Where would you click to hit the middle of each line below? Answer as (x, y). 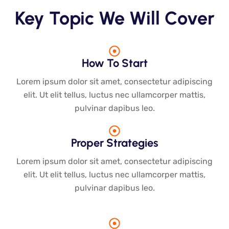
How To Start (114, 63)
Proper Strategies (114, 143)
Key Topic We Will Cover (114, 18)
